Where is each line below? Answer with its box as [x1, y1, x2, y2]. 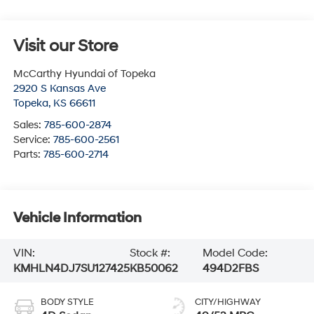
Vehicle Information [13, 210, 142, 227]
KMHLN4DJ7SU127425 [13, 261, 130, 276]
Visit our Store [13, 35, 118, 57]
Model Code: [202, 246, 268, 261]
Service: [13, 132, 53, 146]
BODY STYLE [40, 296, 94, 308]
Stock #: [129, 246, 170, 261]
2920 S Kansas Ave [13, 81, 106, 95]
